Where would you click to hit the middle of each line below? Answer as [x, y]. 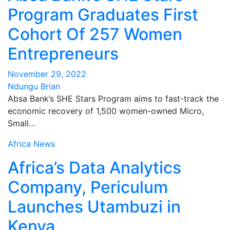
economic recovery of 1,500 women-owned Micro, [106, 111]
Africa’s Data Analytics [94, 168]
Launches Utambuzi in [94, 207]
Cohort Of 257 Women [95, 34]
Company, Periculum [88, 187]
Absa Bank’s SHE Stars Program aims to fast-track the [113, 99]
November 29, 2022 [47, 74]
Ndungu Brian [34, 86]
